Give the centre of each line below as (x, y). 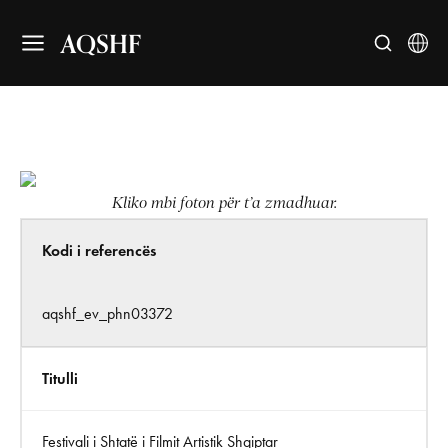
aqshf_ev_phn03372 (107, 313)
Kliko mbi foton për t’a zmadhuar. (224, 203)
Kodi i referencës (99, 250)
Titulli (60, 378)
